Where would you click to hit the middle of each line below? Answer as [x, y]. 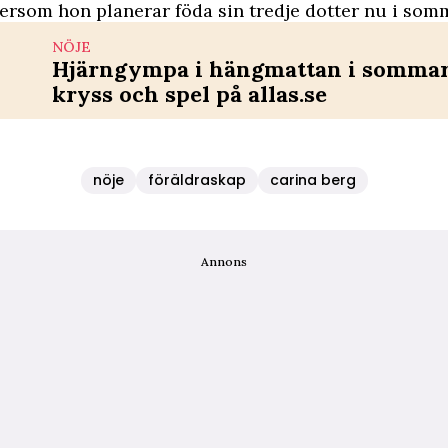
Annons [224, 261]
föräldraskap [196, 180]
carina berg [312, 180]
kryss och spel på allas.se [189, 94]
